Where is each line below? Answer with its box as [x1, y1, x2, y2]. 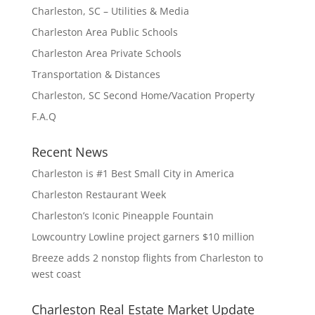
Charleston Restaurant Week [31, 188, 166, 201]
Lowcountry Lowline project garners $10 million [31, 230, 255, 243]
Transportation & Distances [31, 67, 160, 81]
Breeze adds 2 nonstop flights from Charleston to [31, 251, 263, 264]
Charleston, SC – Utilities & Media [31, 4, 189, 18]
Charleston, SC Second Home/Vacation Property [31, 89, 255, 102]
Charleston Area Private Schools [31, 46, 181, 60]
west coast [31, 267, 81, 281]
